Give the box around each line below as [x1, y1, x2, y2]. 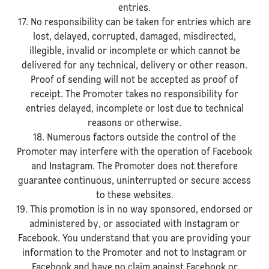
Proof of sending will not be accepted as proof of [31, 76, 238, 85]
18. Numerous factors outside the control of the [33, 133, 236, 143]
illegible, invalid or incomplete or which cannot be [29, 47, 240, 56]
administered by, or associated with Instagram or [29, 220, 240, 229]
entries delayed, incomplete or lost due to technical [25, 104, 244, 114]
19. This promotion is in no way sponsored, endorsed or [16, 205, 253, 215]
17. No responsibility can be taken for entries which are [18, 18, 251, 28]
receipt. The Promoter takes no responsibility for [31, 90, 238, 100]
